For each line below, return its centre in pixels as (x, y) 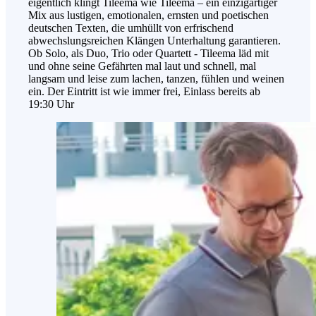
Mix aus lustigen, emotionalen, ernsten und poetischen (148, 15)
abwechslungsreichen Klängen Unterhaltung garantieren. (154, 40)
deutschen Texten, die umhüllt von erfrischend (131, 28)
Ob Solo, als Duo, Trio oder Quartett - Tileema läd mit (148, 53)
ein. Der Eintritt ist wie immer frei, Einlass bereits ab (144, 91)
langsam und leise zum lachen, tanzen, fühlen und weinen (156, 78)
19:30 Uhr (51, 104)
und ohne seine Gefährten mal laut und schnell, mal (142, 66)
